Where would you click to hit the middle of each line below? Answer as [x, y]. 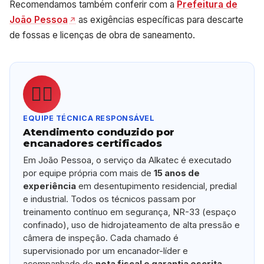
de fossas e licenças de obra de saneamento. [102, 35]
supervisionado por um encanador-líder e [106, 251]
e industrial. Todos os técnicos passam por [110, 199]
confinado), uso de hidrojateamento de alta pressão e [132, 225]
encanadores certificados [93, 143]
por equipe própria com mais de [89, 173]
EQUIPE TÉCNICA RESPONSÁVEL [89, 118]
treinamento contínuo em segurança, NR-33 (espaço [130, 212]
